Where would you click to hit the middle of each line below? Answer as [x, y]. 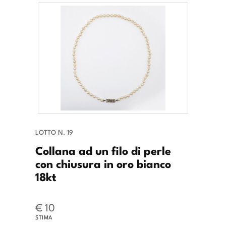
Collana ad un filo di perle [103, 150]
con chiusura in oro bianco [103, 163]
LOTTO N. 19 [54, 132]
